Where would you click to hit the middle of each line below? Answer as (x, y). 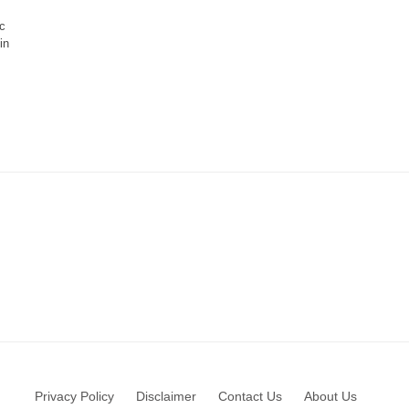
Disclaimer (166, 397)
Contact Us (250, 397)
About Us (330, 397)
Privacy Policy (74, 397)
